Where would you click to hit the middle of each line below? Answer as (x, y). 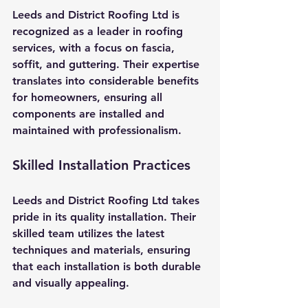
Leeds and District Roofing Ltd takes (108, 200)
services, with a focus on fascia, (95, 47)
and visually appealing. (73, 283)
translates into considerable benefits (107, 80)
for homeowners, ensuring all (89, 97)
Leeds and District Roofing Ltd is (98, 14)
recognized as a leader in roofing (99, 31)
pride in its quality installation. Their (106, 217)
